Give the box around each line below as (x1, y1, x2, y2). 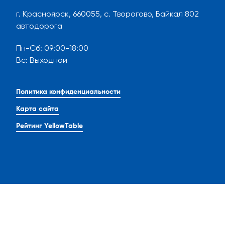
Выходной (30, 55, 67, 65)
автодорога (16, 21, 62, 31)
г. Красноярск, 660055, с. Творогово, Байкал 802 (16, 9, 199, 19)
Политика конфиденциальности (16, 88, 121, 96)
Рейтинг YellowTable (16, 123, 83, 130)
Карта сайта (16, 105, 59, 113)
